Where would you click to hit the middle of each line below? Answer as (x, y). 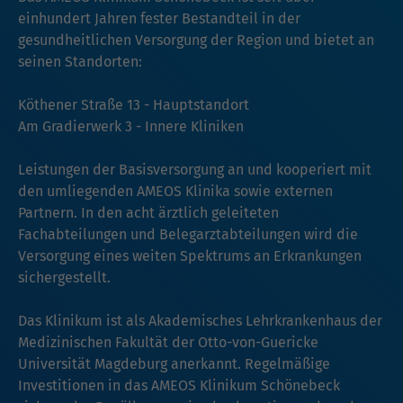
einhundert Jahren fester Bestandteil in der (159, 18)
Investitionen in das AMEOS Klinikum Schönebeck (179, 385)
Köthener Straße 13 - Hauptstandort (134, 104)
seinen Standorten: (80, 61)
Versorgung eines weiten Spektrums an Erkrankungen (190, 255)
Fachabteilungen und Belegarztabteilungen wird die (188, 234)
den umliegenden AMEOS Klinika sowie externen (175, 191)
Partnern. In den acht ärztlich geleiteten (148, 212)
